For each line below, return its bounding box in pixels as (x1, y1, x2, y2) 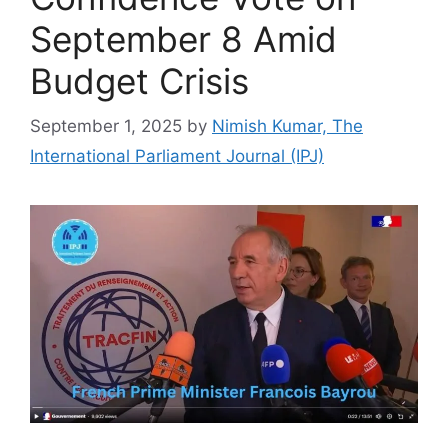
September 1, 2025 (30, 115, 182, 136)
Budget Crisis (30, 60, 249, 102)
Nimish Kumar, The (212, 115, 363, 136)
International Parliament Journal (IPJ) (30, 145, 324, 166)
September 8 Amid (30, 18, 337, 60)
